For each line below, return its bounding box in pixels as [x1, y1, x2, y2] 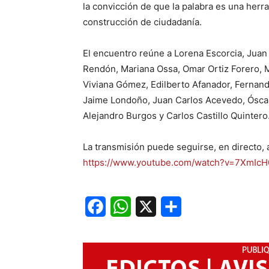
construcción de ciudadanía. [83, 16, 202, 28]
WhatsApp [110, 221, 157, 234]
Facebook [85, 221, 130, 234]
